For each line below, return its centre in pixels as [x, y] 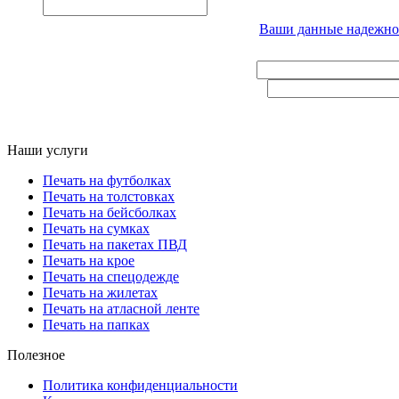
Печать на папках [96, 325]
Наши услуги [48, 151]
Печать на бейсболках [110, 213]
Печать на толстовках [109, 197]
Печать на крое [89, 261]
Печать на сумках [96, 229]
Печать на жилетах [100, 293]
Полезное [36, 355]
